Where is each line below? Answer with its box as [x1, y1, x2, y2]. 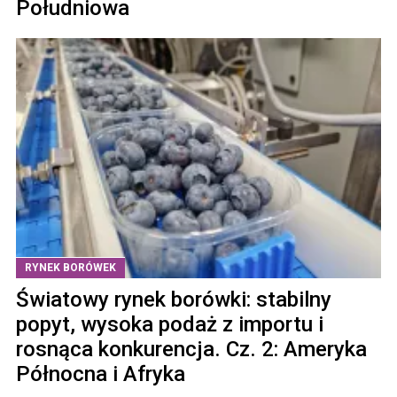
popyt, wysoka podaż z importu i [16, 312, 323, 338]
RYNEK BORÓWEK [25, 261, 116, 275]
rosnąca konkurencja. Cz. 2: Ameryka [16, 337, 367, 362]
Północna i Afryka [16, 362, 185, 387]
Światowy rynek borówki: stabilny [16, 287, 331, 313]
